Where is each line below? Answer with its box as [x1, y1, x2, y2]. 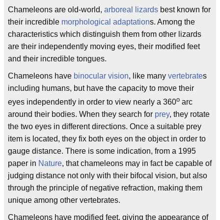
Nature [38, 159, 62, 168]
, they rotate [169, 110, 210, 119]
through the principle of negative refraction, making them [8, 184, 202, 192]
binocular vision [74, 72, 129, 80]
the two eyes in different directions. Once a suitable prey [8, 122, 201, 131]
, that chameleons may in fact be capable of [62, 159, 212, 168]
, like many [129, 72, 168, 80]
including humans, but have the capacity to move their [8, 84, 194, 92]
